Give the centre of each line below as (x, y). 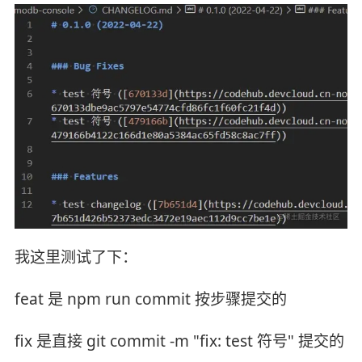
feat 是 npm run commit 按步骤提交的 (150, 299)
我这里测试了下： (76, 257)
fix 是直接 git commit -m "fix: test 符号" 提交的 (179, 341)
